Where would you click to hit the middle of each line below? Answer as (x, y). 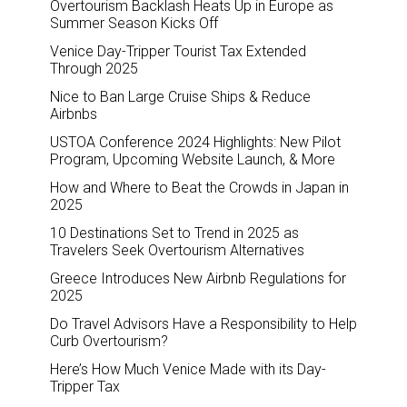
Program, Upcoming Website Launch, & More (193, 159)
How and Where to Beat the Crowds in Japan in (199, 187)
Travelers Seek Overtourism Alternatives (177, 250)
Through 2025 (94, 68)
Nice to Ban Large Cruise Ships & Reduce (180, 96)
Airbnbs (74, 114)
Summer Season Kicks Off (134, 23)
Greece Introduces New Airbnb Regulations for (198, 278)
